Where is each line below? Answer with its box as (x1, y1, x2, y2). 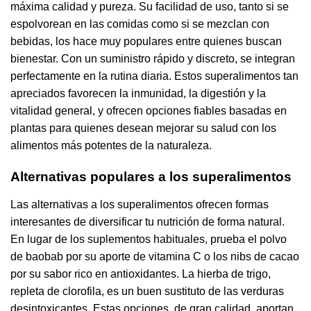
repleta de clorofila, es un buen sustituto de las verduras (10, 285, 284, 298)
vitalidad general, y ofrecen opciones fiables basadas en (10, 105, 287, 117)
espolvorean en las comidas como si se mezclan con (10, 18, 269, 31)
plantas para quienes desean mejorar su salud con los (10, 122, 276, 135)
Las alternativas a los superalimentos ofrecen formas (10, 199, 269, 211)
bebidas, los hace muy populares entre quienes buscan (10, 35, 282, 48)
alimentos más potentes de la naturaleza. (10, 140, 212, 152)
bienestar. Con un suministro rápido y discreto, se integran (10, 53, 295, 65)
